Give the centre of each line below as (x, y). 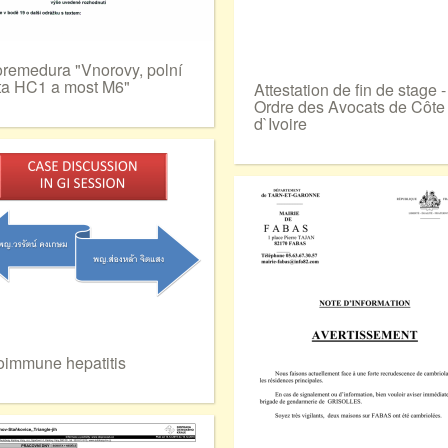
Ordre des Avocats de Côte (349, 106)
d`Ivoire (280, 123)
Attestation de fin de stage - (350, 89)
